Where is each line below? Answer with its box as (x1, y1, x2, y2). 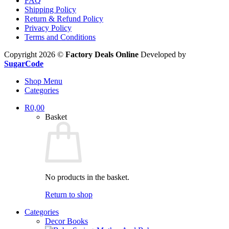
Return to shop (45, 190, 93, 199)
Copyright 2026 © (4, 50, 65, 59)
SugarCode (4, 59, 43, 68)
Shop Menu (25, 77, 62, 85)
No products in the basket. (45, 173, 129, 181)
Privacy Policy (25, 24, 72, 32)
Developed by (139, 50, 186, 59)
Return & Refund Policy (25, 14, 103, 23)
